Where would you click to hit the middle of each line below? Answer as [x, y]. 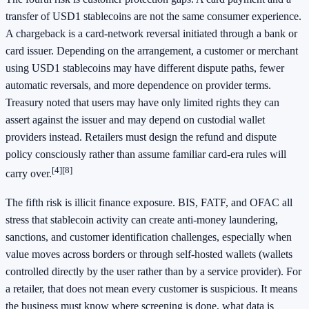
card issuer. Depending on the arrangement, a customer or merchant [152, 51]
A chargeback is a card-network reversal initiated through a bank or [151, 34]
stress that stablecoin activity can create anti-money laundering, [142, 219]
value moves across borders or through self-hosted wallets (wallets [149, 254]
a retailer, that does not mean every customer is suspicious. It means [151, 288]
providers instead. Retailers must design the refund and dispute [141, 137]
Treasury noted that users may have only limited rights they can [142, 103]
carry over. [29, 174]
